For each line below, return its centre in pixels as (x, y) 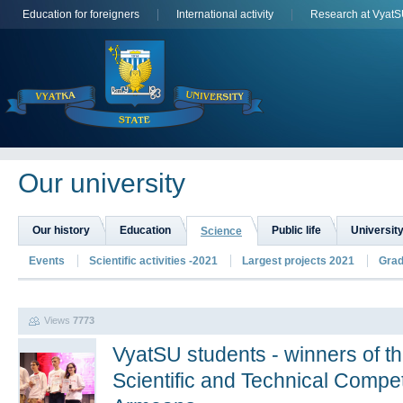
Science (221, 231)
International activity (225, 14)
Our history (61, 230)
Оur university (102, 183)
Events (47, 261)
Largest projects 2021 (298, 261)
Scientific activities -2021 (153, 261)
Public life (296, 230)
